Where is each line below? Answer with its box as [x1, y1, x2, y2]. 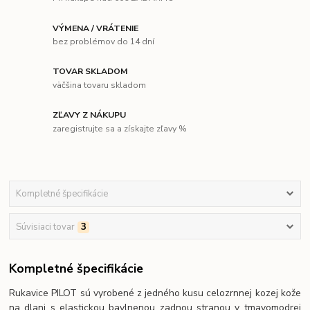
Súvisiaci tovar [15, 220, 75, 233]
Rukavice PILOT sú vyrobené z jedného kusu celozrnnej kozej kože [9, 286, 301, 300]
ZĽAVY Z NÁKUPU [53, 109, 127, 121]
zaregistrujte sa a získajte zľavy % [53, 122, 188, 134]
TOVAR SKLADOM [53, 66, 129, 77]
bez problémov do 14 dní [53, 36, 155, 48]
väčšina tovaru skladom [53, 80, 147, 91]
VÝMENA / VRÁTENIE [53, 22, 139, 34]
